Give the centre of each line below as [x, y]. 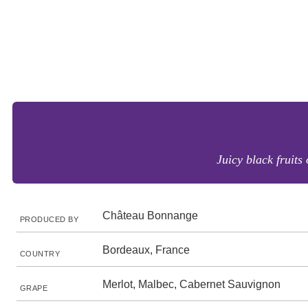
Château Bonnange [150, 216]
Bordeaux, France [146, 250]
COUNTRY [40, 254]
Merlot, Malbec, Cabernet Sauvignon [191, 284]
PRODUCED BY [49, 219]
